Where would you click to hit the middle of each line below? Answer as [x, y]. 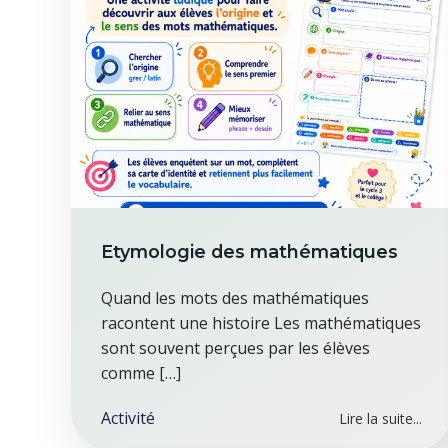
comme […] [141, 373]
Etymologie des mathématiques [249, 251]
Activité [128, 418]
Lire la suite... [380, 418]
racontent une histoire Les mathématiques [261, 323]
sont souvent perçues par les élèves [235, 348]
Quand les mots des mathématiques [235, 298]
